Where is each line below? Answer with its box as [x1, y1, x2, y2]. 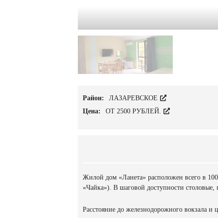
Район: [83, 94, 106, 102]
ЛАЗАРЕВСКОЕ [109, 94, 160, 102]
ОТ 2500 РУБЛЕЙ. [106, 108, 163, 115]
